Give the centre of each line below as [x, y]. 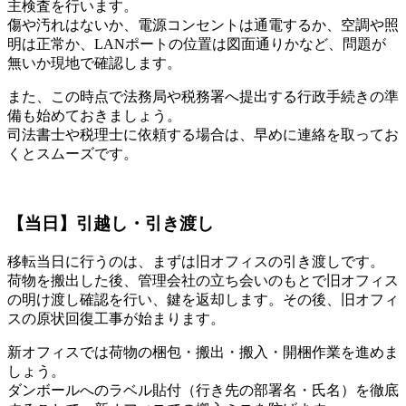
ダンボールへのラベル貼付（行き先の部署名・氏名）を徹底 [203, 390]
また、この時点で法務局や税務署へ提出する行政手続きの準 [203, 97]
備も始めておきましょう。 [94, 116]
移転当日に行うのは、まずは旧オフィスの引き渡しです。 [196, 261]
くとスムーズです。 [72, 154]
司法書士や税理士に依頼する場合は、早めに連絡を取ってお [203, 135]
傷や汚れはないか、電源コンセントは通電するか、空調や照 [203, 25]
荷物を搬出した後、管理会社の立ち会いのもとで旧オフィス [203, 280]
